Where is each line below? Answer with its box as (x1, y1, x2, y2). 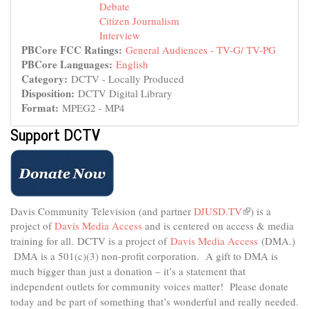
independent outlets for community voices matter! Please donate (10, 279, 288, 293)
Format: (21, 99, 62, 115)
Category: (21, 70, 71, 86)
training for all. (10, 233, 77, 248)
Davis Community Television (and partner (10, 203, 194, 218)
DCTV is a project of (77, 233, 170, 248)
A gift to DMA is (206, 248, 278, 263)
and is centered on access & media (145, 218, 294, 232)
